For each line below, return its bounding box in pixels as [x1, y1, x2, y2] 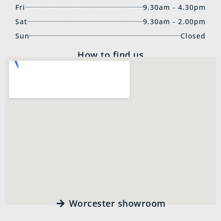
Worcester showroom [69, 197, 166, 209]
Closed [180, 31, 206, 40]
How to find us [77, 48, 144, 61]
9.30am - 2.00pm [143, 16, 206, 26]
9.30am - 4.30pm [143, 2, 206, 12]
